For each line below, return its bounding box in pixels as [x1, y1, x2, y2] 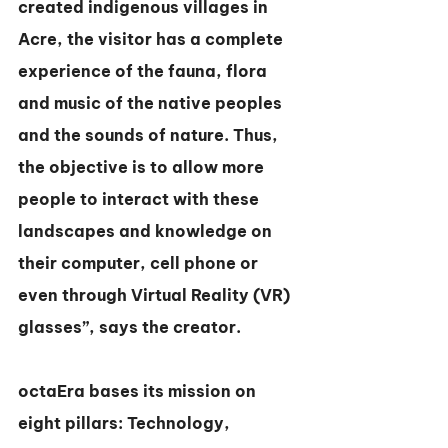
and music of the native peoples [18, 93, 286, 113]
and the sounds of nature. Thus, [18, 125, 282, 145]
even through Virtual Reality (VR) [18, 285, 294, 305]
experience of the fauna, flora [18, 61, 271, 81]
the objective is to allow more [18, 157, 268, 177]
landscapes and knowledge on [18, 221, 276, 241]
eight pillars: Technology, [18, 413, 234, 433]
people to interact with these [18, 189, 263, 209]
